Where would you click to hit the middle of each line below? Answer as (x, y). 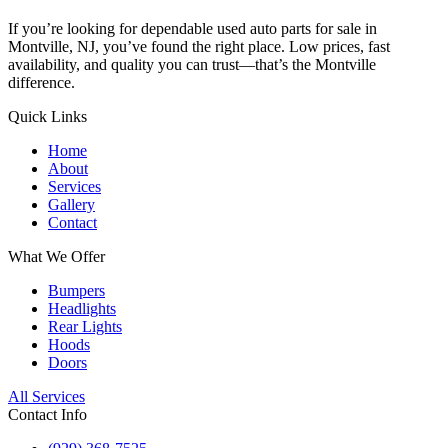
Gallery (71, 204)
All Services (46, 396)
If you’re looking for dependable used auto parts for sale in (192, 28)
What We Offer (56, 256)
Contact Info (47, 414)
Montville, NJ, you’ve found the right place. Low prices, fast (199, 46)
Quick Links (47, 116)
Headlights (82, 308)
